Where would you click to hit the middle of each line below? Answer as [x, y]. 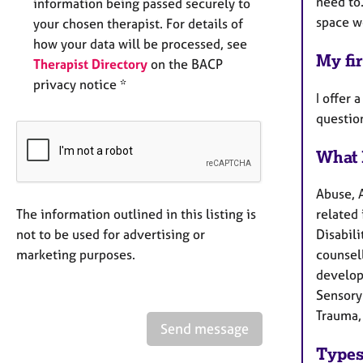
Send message [205, 328]
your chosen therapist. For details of [138, 23]
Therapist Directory [90, 64]
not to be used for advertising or [111, 234]
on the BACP [185, 64]
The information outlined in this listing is [136, 214]
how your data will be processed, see [140, 43]
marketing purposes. [76, 254]
